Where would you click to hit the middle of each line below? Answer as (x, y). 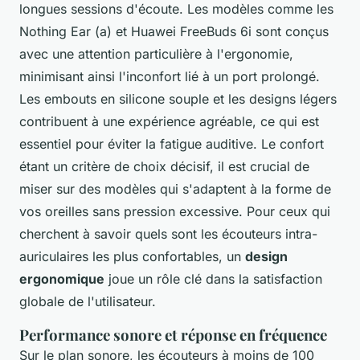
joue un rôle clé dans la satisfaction (213, 279)
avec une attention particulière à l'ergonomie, (156, 54)
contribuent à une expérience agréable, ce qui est (169, 122)
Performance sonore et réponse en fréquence (173, 335)
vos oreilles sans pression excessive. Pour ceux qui (175, 212)
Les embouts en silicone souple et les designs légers (178, 99)
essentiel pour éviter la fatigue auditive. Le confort (172, 144)
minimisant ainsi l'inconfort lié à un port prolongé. (170, 77)
